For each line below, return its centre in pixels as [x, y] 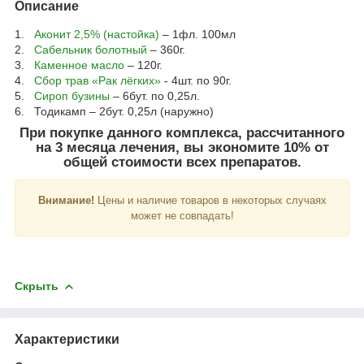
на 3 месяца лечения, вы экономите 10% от [182, 147]
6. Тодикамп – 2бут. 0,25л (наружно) [114, 111]
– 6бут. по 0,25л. [155, 95]
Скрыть [37, 286]
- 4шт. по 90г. [196, 80]
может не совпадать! [182, 215]
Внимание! [66, 200]
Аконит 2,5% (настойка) [97, 34]
